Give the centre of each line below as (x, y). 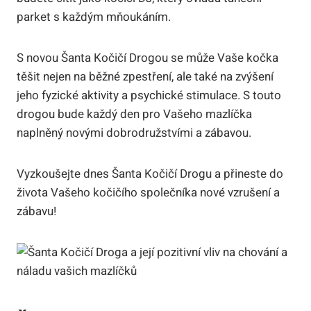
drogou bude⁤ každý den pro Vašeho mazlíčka (134, 114)
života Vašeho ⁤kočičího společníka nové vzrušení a (148, 192)
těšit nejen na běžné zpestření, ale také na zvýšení (145, 76)
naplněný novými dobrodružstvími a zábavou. (134, 133)
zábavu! (36, 211)
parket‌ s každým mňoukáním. (94, 17)
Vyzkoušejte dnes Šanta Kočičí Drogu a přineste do (150, 174)
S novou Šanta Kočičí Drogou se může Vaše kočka (148, 58)
